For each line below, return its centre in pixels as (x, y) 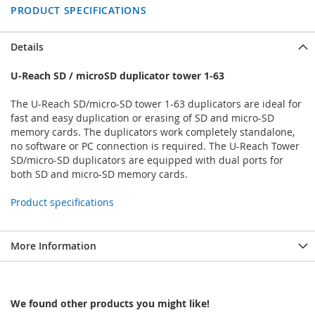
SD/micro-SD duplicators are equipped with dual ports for (147, 160)
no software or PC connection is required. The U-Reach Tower (155, 146)
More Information (53, 246)
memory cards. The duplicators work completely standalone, (153, 132)
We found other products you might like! (110, 304)
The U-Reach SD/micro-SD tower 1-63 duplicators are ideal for (156, 104)
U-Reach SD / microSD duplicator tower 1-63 (117, 76)
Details (27, 47)
